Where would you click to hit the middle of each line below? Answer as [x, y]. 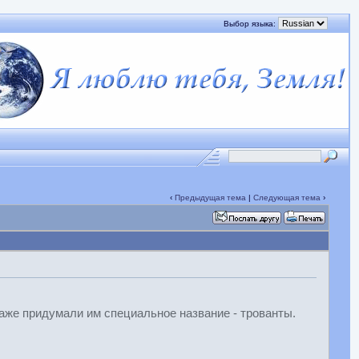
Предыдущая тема [210, 198]
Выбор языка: [251, 24]
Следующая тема [286, 198]
